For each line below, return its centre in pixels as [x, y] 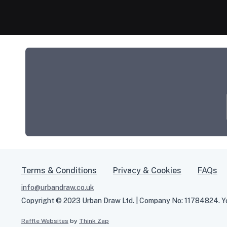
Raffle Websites [45, 221]
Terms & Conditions [59, 170]
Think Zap [94, 221]
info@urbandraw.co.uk [58, 187]
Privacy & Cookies [147, 170]
